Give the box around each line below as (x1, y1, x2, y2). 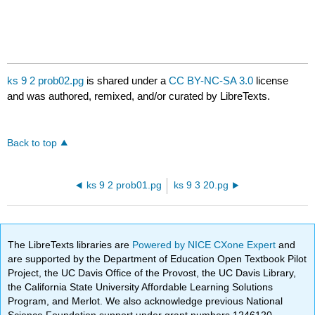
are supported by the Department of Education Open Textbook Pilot (8, 252, 307, 264)
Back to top (7, 138, 58, 149)
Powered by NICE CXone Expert (132, 238, 279, 250)
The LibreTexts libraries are (8, 238, 133, 250)
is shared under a (84, 75, 169, 87)
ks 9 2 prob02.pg (7, 75, 84, 87)
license (253, 75, 289, 87)
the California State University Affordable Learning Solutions (8, 281, 274, 292)
